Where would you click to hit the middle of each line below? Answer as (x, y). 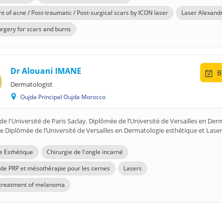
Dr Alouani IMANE (46, 71)
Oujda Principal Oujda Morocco (65, 97)
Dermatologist (31, 84)
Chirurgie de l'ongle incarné (85, 152)
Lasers (133, 168)
